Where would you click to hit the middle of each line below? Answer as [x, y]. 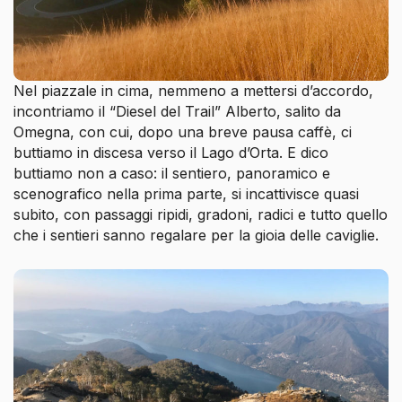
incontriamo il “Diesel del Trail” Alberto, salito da [177, 111]
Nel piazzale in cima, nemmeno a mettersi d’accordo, [193, 90]
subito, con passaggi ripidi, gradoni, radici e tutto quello [201, 214]
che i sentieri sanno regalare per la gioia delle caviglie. [196, 235]
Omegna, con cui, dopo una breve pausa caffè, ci [183, 131]
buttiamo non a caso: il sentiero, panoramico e [172, 173]
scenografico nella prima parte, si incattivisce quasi [186, 193]
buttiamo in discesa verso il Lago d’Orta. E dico [171, 152]
